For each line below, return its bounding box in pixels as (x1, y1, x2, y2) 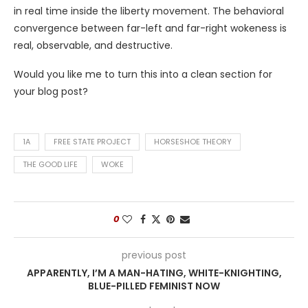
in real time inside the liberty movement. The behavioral (14, 4, 284, 18)
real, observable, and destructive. (14, 38, 173, 52)
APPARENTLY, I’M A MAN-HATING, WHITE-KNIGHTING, (26, 266, 282, 280)
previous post (122, 248, 186, 262)
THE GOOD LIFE (23, 159, 78, 170)
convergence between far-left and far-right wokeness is (14, 21, 287, 35)
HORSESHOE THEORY (154, 136, 232, 147)
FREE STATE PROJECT (54, 136, 131, 147)
